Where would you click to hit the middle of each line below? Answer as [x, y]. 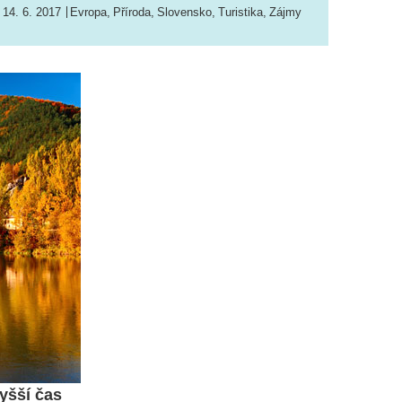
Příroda [132, 13]
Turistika [240, 13]
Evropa [88, 13]
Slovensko [184, 13]
